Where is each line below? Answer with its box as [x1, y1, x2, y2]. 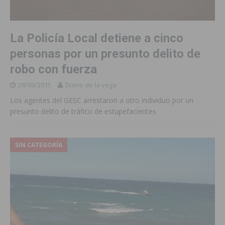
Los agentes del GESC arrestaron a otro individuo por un [10, 95, 193, 105]
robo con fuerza [10, 62, 97, 77]
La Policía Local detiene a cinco [10, 31, 183, 46]
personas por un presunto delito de [10, 47, 200, 61]
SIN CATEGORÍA [15, 141, 62, 150]
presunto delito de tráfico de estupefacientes [10, 106, 158, 117]
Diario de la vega [65, 80, 117, 90]
